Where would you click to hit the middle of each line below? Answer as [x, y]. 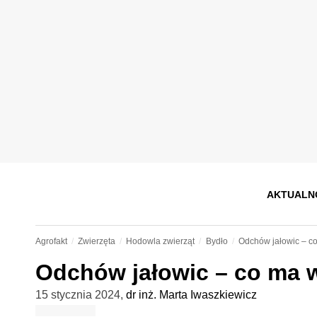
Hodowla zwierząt [161, 241]
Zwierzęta [96, 241]
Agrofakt [51, 241]
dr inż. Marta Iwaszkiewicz [191, 295]
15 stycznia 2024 [77, 295]
